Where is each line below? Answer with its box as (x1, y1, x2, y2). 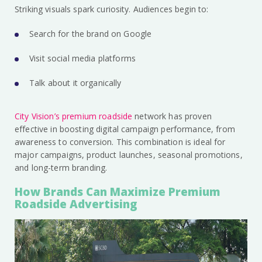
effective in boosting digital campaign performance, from (15, 123, 235, 135)
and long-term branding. (15, 162, 108, 174)
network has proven (132, 111, 212, 122)
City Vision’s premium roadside (15, 111, 133, 122)
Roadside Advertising (15, 196, 137, 212)
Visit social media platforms (29, 53, 136, 64)
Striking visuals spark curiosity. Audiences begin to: (15, 4, 209, 15)
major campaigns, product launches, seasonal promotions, (15, 149, 243, 161)
